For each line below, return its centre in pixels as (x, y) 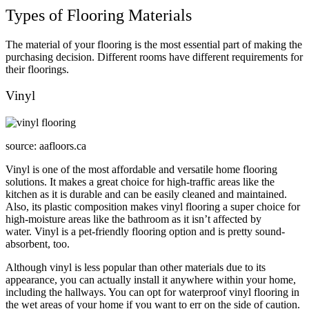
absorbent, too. (38, 244)
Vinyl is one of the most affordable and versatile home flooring (141, 170)
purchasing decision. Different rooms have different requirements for (154, 57)
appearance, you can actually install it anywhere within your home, (151, 280)
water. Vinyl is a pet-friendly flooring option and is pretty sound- (145, 232)
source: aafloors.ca (46, 146)
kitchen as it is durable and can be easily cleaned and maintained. (146, 195)
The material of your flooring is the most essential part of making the (154, 44)
